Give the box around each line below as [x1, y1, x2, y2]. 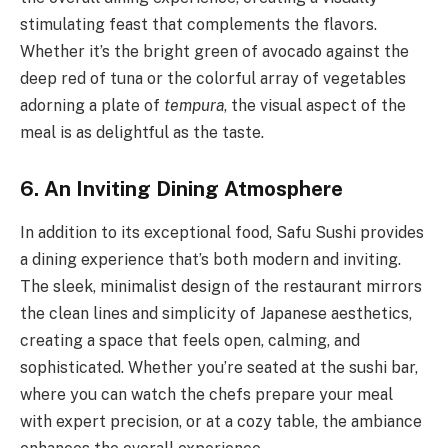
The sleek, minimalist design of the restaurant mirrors [20, 277, 422, 297]
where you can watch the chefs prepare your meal [20, 385, 393, 405]
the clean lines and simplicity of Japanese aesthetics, [20, 304, 412, 324]
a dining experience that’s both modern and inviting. [20, 250, 401, 270]
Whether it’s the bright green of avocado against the [20, 42, 409, 62]
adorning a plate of [20, 96, 164, 116]
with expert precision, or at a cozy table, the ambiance [20, 412, 422, 432]
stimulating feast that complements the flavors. [20, 15, 377, 35]
